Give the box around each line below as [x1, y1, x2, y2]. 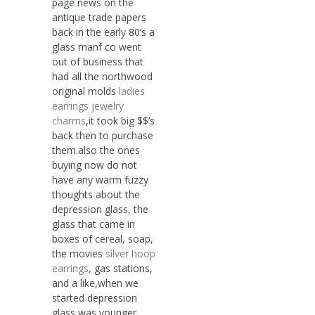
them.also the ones [52, 143, 140, 157]
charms [52, 113, 86, 127]
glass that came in [52, 217, 135, 231]
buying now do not [52, 157, 137, 172]
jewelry [91, 98, 124, 112]
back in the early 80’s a [52, 25, 155, 39]
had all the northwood [52, 69, 153, 83]
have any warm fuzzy [52, 172, 148, 186]
